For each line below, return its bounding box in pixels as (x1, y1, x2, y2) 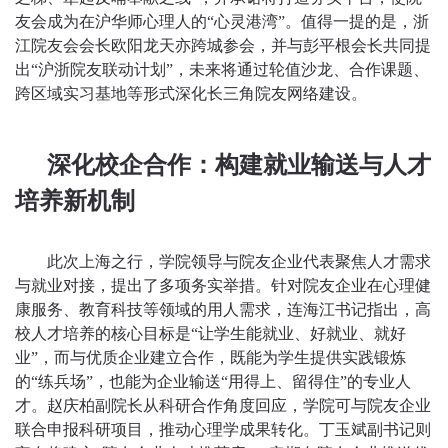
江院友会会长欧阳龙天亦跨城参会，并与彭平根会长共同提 (15, 36, 431, 54)
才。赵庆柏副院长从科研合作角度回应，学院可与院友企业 (15, 396, 431, 414)
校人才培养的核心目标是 (15, 324, 191, 342)
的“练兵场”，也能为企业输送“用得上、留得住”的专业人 (15, 372, 411, 390)
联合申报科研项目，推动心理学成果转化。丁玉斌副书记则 (15, 420, 431, 438)
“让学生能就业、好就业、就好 (191, 324, 406, 342)
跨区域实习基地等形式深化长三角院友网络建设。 (15, 84, 367, 102)
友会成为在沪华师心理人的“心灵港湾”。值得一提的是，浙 (15, 12, 429, 30)
